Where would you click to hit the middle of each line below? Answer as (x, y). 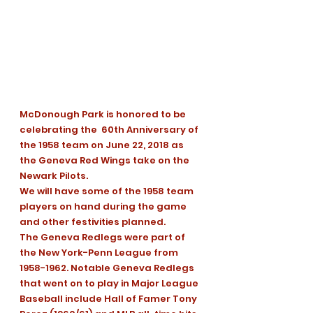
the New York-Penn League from (100, 253)
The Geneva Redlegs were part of (103, 238)
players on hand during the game (104, 207)
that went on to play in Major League (110, 284)
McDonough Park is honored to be (104, 115)
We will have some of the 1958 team (108, 191)
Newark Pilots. (54, 176)
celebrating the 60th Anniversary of (110, 130)
